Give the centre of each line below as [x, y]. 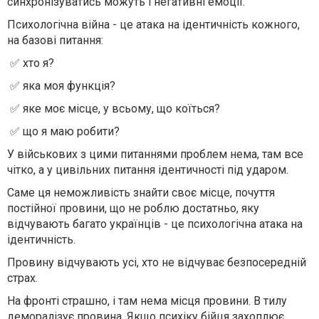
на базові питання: [55, 40]
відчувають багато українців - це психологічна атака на [155, 224]
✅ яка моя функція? [61, 86]
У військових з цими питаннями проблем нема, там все [155, 154]
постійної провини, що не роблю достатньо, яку [133, 208]
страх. [22, 278]
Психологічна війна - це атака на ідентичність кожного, [153, 25]
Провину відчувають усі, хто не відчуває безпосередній [157, 262]
